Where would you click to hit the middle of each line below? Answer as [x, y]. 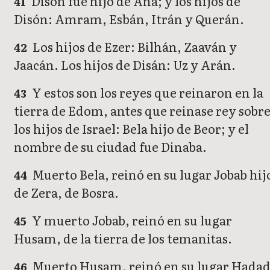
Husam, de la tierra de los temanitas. [123, 238]
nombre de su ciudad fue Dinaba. [110, 147]
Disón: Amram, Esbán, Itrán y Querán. [129, 19]
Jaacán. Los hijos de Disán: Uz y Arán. [125, 65]
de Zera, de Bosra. [66, 193]
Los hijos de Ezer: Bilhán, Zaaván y [134, 47]
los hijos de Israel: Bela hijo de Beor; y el [131, 129]
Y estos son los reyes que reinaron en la [147, 93]
